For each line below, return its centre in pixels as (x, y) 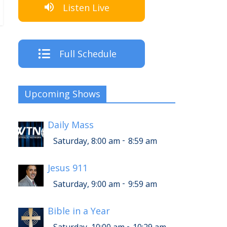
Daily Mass (71, 125)
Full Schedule (88, 54)
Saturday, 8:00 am (87, 141)
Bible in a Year (79, 211)
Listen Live (86, 7)
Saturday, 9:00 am (87, 184)
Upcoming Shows (62, 94)
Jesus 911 (68, 168)
